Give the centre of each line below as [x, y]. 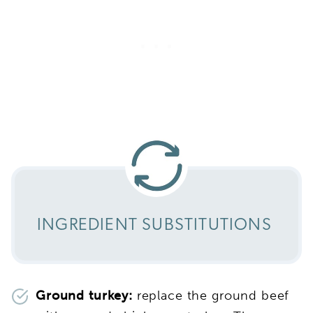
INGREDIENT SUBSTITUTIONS [156, 226]
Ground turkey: [84, 296]
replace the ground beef [211, 296]
